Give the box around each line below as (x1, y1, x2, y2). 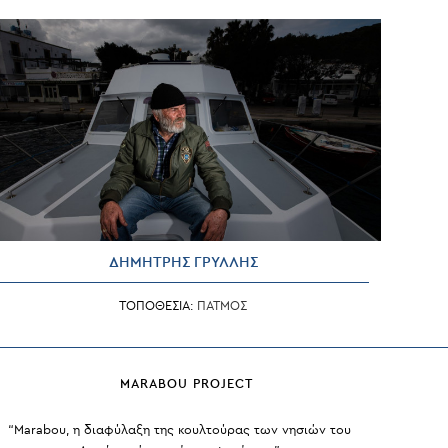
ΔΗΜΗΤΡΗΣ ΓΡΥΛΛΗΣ (108, 253, 258, 271)
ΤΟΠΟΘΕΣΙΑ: (119, 298, 198, 313)
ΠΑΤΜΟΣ (197, 298, 248, 313)
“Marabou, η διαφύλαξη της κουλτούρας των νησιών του (7, 422, 351, 437)
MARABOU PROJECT (120, 376, 254, 391)
